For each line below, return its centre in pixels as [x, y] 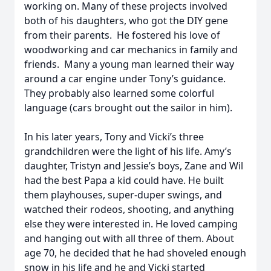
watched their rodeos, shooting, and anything [129, 209]
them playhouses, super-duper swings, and [123, 195]
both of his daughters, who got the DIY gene [126, 21]
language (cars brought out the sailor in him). [128, 108]
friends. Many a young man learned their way [129, 64]
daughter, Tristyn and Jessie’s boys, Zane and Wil [134, 166]
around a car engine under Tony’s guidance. [125, 79]
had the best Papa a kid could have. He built [124, 180]
